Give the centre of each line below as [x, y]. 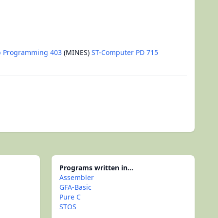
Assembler [77, 177]
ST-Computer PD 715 [125, 52]
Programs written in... [96, 168]
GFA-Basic [75, 187]
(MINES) [77, 52]
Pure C [70, 197]
